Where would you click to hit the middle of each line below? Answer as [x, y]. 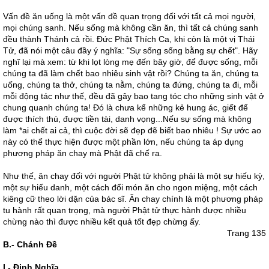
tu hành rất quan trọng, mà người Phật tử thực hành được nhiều [125, 210]
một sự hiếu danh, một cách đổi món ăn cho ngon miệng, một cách [130, 187]
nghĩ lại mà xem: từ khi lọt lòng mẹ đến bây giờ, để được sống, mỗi [130, 62]
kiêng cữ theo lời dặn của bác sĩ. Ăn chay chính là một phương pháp [133, 199]
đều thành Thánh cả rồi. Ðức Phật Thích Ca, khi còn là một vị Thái [129, 39]
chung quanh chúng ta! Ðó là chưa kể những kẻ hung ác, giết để [125, 107]
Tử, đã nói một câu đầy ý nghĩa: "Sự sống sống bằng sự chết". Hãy [130, 50]
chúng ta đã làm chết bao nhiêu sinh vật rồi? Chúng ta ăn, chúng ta [131, 73]
